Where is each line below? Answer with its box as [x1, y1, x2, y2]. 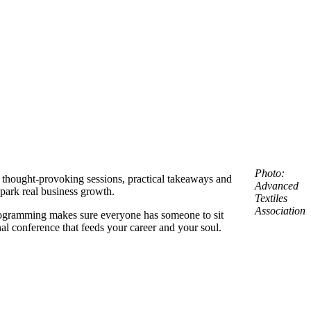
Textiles [255, 192, 287, 205]
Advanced [255, 180, 299, 192]
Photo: [255, 167, 285, 180]
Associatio [255, 205, 300, 217]
